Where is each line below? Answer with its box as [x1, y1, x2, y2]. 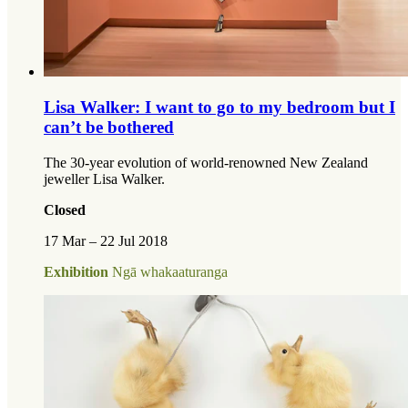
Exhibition [44, 263, 108, 280]
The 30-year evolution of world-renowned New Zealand [44, 154, 368, 170]
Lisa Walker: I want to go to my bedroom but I [44, 97, 395, 117]
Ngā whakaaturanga [112, 263, 228, 280]
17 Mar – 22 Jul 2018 [44, 232, 168, 249]
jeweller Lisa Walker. [44, 170, 165, 187]
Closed [44, 201, 86, 218]
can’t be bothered [44, 117, 174, 137]
